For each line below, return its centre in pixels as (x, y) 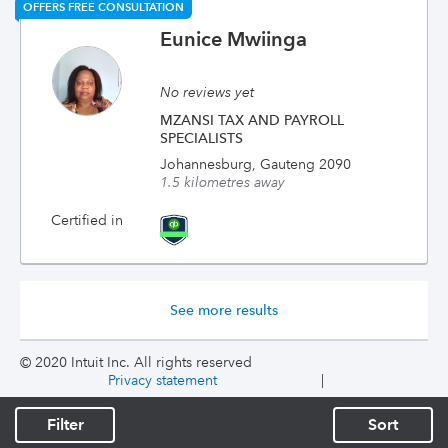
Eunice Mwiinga (234, 39)
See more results (224, 310)
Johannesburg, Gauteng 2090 (256, 164)
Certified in (86, 220)
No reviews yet (207, 92)
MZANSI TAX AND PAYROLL (252, 120)
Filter (65, 424)
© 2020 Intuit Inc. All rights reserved (136, 362)
